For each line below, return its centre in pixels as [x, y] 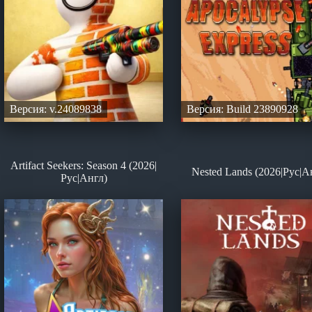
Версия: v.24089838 [56, 109]
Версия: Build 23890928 [242, 109]
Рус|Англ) [84, 178]
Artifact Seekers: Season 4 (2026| [84, 166]
